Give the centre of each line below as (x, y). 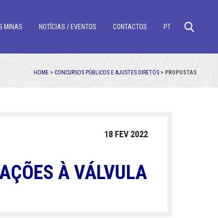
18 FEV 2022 (126, 134)
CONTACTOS (130, 27)
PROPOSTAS (181, 73)
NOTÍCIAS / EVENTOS (68, 27)
